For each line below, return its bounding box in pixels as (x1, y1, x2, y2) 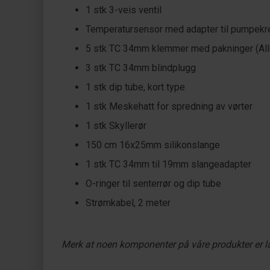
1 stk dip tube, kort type (86, 81, 185, 93)
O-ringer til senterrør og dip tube (86, 178, 221, 189)
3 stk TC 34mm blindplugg (86, 62, 196, 74)
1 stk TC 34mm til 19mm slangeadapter (86, 159, 251, 170)
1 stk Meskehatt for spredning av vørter (86, 101, 253, 112)
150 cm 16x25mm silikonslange (86, 139, 220, 151)
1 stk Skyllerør (86, 120, 146, 131)
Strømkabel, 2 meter (86, 197, 171, 209)
